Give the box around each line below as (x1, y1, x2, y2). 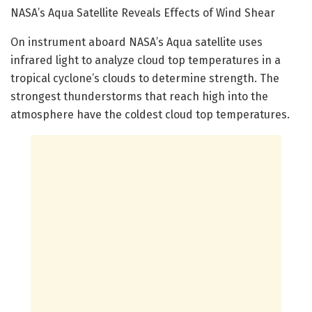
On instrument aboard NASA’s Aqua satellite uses (10, 36, 263, 49)
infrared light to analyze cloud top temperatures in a (10, 54, 281, 68)
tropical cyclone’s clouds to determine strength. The (10, 72, 279, 86)
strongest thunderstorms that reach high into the (10, 90, 268, 104)
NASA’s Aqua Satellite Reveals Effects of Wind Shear (10, 6, 278, 20)
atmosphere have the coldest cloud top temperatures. (10, 108, 290, 122)
